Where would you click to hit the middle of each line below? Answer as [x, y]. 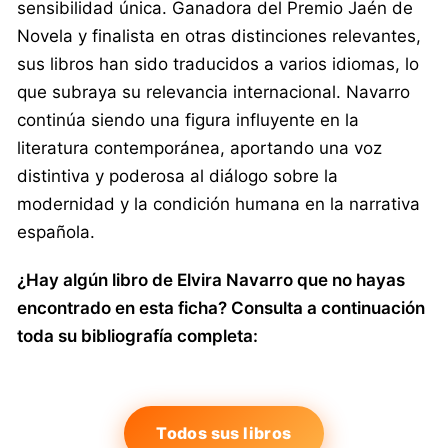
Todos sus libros [224, 432]
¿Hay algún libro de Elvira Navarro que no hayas [211, 279]
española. [56, 231]
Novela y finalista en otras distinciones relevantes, [219, 35]
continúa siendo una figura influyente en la [188, 119]
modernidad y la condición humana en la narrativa [218, 203]
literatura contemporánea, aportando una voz [199, 147]
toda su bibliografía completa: [137, 335]
